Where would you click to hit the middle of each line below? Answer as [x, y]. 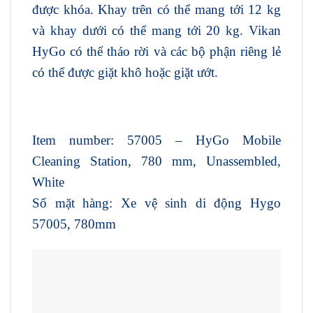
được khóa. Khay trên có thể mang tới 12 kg [156, 10]
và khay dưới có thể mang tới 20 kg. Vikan [156, 31]
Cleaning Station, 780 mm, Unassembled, [156, 161]
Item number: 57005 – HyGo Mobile [156, 140]
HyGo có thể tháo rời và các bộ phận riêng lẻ [156, 52]
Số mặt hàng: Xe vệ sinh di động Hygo [156, 203]
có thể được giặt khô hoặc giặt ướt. [125, 73]
